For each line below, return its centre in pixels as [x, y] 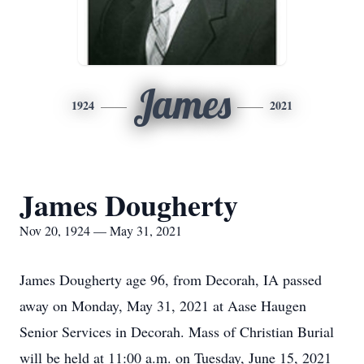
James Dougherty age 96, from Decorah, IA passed [171, 279]
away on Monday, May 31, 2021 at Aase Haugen [163, 305]
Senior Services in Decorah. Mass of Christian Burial [177, 331]
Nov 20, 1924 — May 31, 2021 [101, 230]
